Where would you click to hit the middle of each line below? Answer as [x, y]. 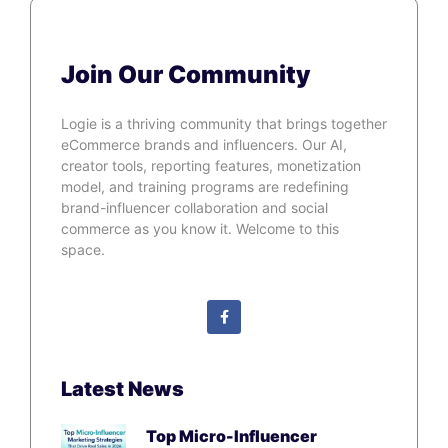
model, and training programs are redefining [205, 186]
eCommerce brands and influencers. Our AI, [204, 144]
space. [85, 249]
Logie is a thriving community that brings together [224, 123]
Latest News [122, 388]
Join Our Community [186, 74]
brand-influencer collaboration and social [194, 207]
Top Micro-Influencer [232, 435]
